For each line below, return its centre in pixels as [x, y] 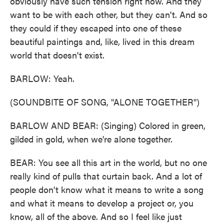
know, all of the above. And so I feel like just [96, 216]
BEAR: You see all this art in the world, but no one [108, 162]
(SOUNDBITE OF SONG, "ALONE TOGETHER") [105, 102]
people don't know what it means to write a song [107, 189]
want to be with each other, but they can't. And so [109, 14]
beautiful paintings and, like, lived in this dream [102, 41]
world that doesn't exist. [57, 55]
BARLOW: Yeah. [42, 78]
